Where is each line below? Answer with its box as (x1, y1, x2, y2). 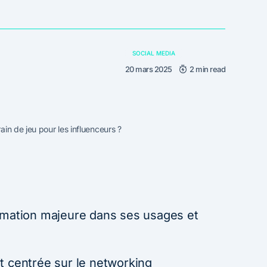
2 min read (190, 64, 225, 74)
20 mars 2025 (125, 64, 172, 74)
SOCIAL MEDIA (132, 49, 175, 57)
